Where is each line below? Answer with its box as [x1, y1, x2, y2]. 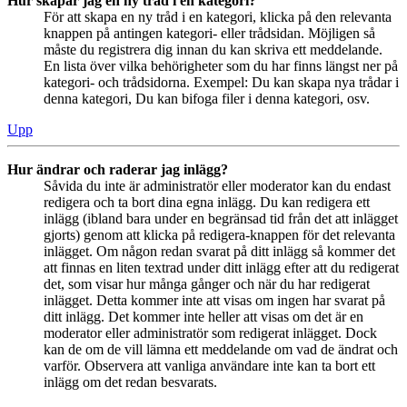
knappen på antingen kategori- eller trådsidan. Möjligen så [44, 25, 375, 41]
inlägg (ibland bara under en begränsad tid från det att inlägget [44, 210, 398, 226]
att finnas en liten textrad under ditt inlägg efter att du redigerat [44, 259, 399, 275]
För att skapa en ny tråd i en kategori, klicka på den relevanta [44, 8, 392, 25]
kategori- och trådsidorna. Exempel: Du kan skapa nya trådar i [44, 74, 399, 90]
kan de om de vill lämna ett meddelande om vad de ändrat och [44, 341, 398, 357]
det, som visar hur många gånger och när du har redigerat [44, 275, 370, 292]
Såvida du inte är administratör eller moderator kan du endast [44, 177, 391, 194]
